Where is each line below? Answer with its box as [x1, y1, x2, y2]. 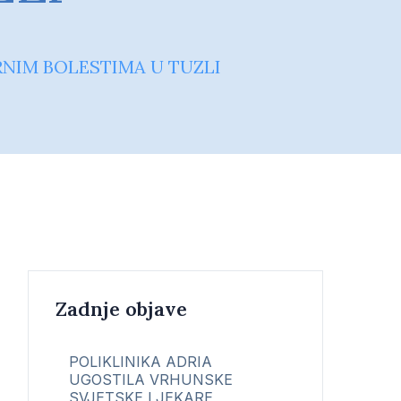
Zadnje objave [55, 296, 187, 321]
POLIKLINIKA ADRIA [69, 353, 212, 371]
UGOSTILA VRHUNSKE [69, 371, 233, 388]
